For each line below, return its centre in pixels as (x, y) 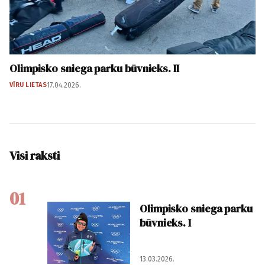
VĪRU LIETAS (28, 85)
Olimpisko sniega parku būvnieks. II (94, 69)
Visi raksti (35, 156)
